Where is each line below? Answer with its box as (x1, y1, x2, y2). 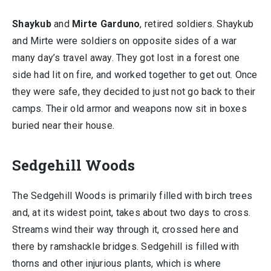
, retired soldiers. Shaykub (140, 18, 253, 30)
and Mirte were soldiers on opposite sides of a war (12, 35, 237, 47)
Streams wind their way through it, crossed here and (12, 224, 238, 235)
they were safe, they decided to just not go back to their (12, 86, 256, 97)
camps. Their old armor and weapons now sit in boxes (12, 103, 247, 114)
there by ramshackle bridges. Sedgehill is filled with (12, 241, 240, 252)
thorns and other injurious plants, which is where (12, 258, 221, 269)
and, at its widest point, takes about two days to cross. (12, 207, 250, 218)
